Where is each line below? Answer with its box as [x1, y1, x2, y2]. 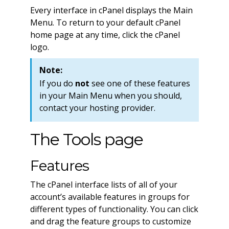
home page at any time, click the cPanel [30, 29, 180, 41]
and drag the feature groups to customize [30, 216, 191, 227]
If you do [39, 78, 75, 89]
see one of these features [89, 78, 190, 89]
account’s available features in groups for [30, 191, 190, 203]
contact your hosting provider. [39, 102, 155, 114]
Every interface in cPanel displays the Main [30, 5, 193, 16]
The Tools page [30, 129, 143, 150]
